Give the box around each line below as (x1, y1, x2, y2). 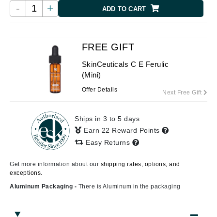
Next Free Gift (162, 89, 203, 96)
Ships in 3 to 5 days (75, 115, 139, 123)
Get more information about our (10, 161, 101, 168)
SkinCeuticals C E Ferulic (81, 60, 169, 68)
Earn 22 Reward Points (84, 126, 162, 134)
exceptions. (10, 170, 43, 176)
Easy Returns (83, 139, 132, 146)
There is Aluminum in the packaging (78, 183, 181, 190)
